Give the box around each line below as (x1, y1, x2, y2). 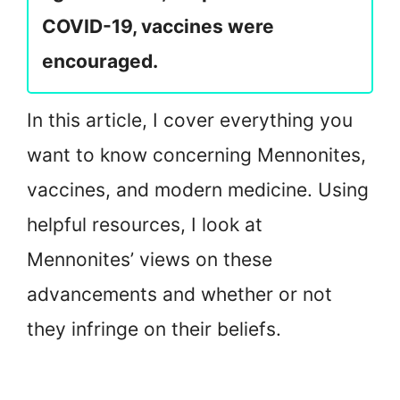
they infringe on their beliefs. (27, 318, 281, 341)
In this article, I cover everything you (27, 109, 353, 132)
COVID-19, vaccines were (42, 15, 274, 38)
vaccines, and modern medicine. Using (27, 179, 369, 202)
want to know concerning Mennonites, (27, 144, 366, 167)
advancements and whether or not (27, 283, 332, 306)
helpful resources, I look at (27, 213, 262, 237)
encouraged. (42, 50, 158, 73)
